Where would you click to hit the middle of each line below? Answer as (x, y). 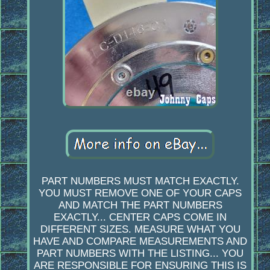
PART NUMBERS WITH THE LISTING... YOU (140, 254)
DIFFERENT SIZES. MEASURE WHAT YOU (140, 230)
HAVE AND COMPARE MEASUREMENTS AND (140, 242)
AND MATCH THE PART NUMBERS (140, 206)
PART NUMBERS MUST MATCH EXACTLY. (140, 181)
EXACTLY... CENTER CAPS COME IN (140, 218)
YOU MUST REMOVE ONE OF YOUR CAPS (140, 193)
